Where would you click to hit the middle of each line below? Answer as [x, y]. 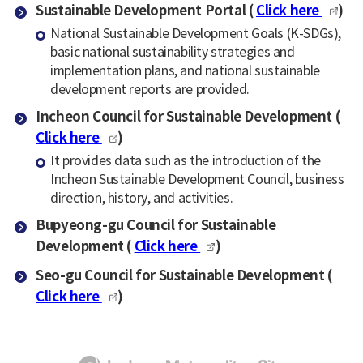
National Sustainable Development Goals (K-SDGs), [196, 34]
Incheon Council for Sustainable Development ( [188, 117]
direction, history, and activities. [142, 199]
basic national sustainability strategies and [173, 52]
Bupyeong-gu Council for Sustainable [156, 226]
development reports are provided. [150, 90]
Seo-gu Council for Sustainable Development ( [184, 275]
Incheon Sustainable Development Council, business [197, 180]
